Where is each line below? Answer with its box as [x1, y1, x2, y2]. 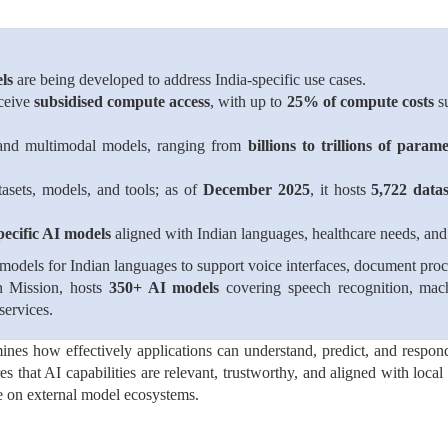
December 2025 [203, 181, 310, 198]
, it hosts [309, 181, 372, 198]
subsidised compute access [33, 93, 211, 110]
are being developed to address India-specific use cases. [13, 71, 366, 88]
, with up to [210, 93, 287, 110]
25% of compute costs [286, 93, 434, 110]
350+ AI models [108, 279, 220, 296]
